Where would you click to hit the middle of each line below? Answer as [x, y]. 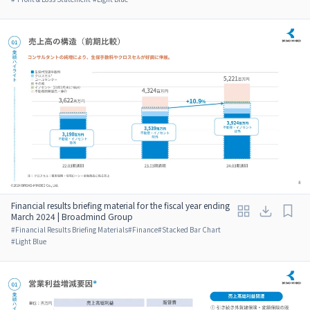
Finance [145, 229]
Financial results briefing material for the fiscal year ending [120, 205]
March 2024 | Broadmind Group [72, 216]
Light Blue [31, 241]
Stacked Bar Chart [191, 229]
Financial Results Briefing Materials [72, 229]
